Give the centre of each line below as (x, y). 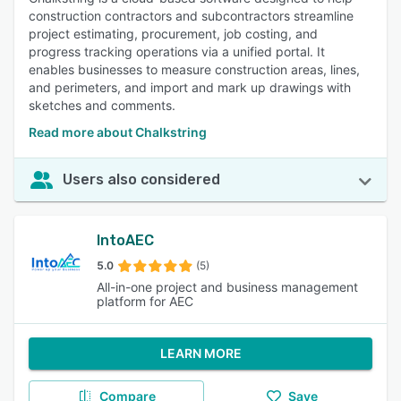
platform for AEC (145, 301)
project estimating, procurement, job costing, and (173, 34)
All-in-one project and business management (227, 287)
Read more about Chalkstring (118, 132)
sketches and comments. (102, 105)
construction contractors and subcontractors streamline (191, 16)
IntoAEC (125, 240)
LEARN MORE (200, 353)
